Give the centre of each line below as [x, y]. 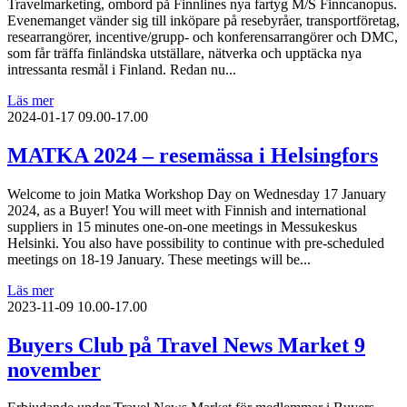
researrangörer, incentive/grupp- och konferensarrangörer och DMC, [203, 36]
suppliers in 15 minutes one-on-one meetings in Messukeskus [182, 226]
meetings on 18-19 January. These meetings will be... [159, 259]
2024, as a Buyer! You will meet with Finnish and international [187, 210]
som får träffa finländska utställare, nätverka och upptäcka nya [184, 53]
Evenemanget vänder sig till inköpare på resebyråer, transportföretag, [203, 20]
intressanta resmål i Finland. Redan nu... [122, 69]
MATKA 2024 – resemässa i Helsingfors [193, 155]
